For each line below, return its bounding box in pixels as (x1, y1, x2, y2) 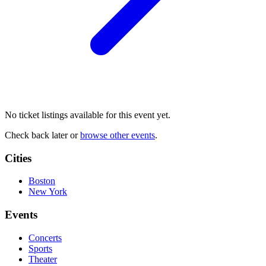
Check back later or (5, 129, 80, 140)
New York (28, 186, 67, 197)
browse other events (80, 129, 155, 140)
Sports (28, 243, 52, 254)
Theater (28, 254, 57, 264)
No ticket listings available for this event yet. (5, 109, 170, 120)
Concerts (28, 232, 62, 243)
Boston (28, 176, 55, 186)
